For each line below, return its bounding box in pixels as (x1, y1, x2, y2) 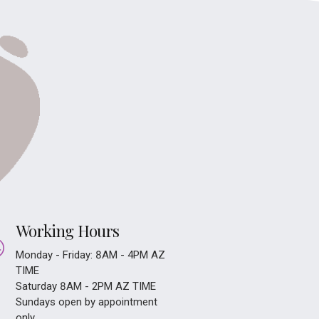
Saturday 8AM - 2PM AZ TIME (16, 280, 156, 293)
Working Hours (16, 220, 120, 242)
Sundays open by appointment (16, 296, 157, 309)
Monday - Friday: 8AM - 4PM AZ (16, 249, 165, 262)
